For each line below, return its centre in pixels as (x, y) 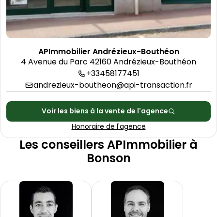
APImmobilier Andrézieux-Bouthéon (108, 51)
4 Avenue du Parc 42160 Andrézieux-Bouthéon (108, 62)
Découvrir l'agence (40, 48)
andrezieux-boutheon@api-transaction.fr (113, 85)
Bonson (108, 158)
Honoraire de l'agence (108, 126)
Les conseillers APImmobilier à (108, 144)
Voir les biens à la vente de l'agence (105, 111)
